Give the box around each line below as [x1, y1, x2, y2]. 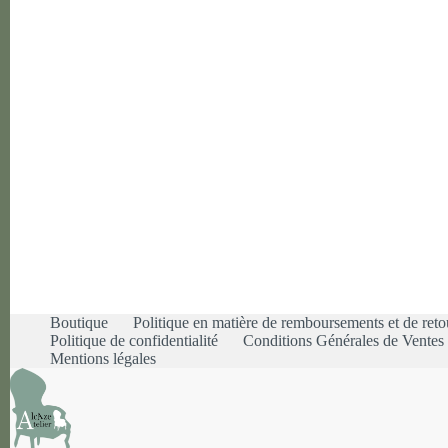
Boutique [50, 314, 108, 331]
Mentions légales [50, 350, 156, 367]
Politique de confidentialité [50, 332, 218, 349]
